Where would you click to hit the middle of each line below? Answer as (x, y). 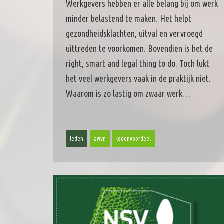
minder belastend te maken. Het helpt (129, 18)
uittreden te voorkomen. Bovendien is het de (139, 48)
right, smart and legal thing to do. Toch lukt (138, 63)
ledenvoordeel (134, 138)
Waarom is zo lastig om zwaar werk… (128, 93)
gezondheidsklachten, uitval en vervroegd (134, 33)
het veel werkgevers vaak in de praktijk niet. (138, 78)
